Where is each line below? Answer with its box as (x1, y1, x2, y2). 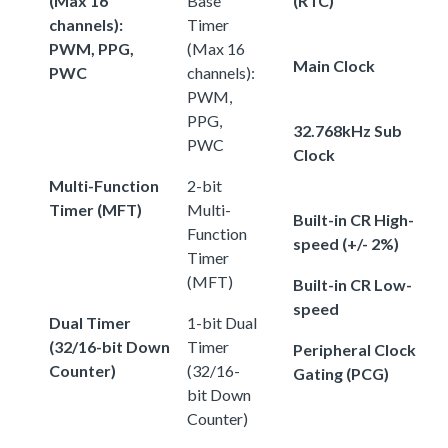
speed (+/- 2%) (293, 233, 399, 253)
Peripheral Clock (293, 339, 416, 359)
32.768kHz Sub (293, 120, 402, 140)
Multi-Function (49, 175, 159, 195)
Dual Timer (49, 312, 131, 332)
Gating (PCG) (293, 363, 389, 383)
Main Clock (293, 55, 375, 75)
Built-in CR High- (293, 209, 414, 229)
